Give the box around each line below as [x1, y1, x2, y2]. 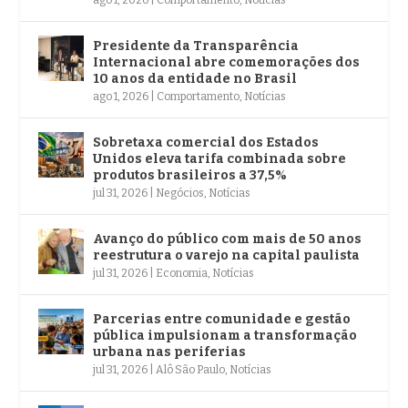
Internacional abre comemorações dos [93, 54, 361, 70]
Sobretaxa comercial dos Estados [93, 134, 320, 150]
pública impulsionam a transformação [93, 327, 358, 343]
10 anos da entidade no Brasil [93, 70, 298, 87]
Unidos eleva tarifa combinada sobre [93, 150, 347, 167]
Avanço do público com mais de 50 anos [93, 230, 362, 247]
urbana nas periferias [93, 343, 247, 360]
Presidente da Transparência [93, 37, 300, 54]
